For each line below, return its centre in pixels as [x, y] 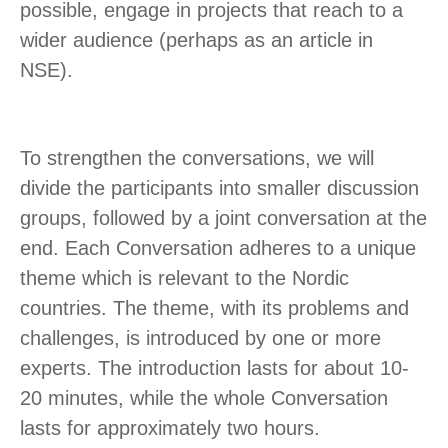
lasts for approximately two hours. [170, 428]
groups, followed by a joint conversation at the [223, 218]
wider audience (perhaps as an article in [196, 40]
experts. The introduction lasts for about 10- [214, 368]
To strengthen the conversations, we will [197, 158]
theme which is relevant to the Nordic [184, 278]
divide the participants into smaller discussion [219, 188]
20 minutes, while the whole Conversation [204, 398]
